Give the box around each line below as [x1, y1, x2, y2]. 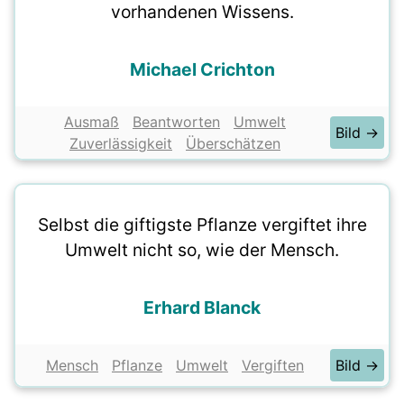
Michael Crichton [129, 59, 275, 80]
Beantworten [133, 113, 220, 131]
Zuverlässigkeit [69, 134, 172, 152]
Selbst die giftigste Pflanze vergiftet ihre [37, 214, 367, 235]
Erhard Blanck [143, 297, 261, 318]
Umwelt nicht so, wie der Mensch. [65, 239, 339, 261]
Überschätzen [186, 134, 280, 152]
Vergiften [242, 356, 304, 374]
